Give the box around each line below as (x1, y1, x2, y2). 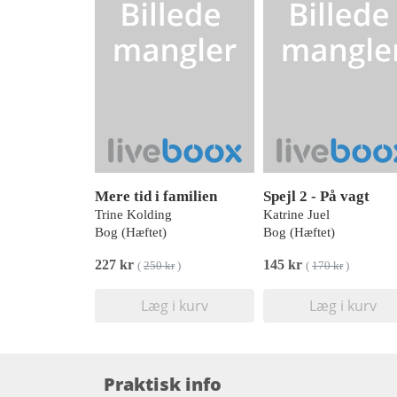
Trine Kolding (95, 207, 172, 222)
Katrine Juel (263, 207, 330, 222)
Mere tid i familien (95, 188, 217, 205)
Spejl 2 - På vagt (263, 188, 370, 205)
